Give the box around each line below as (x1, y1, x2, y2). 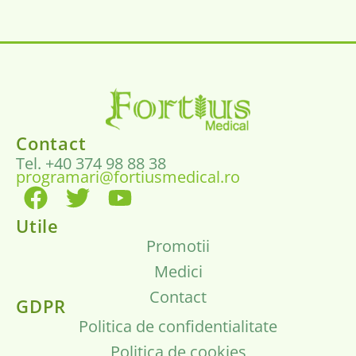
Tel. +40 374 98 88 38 (16, 152, 166, 174)
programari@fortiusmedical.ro (16, 165, 240, 188)
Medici (153, 260, 203, 282)
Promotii (146, 234, 210, 257)
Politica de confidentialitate (79, 315, 277, 337)
